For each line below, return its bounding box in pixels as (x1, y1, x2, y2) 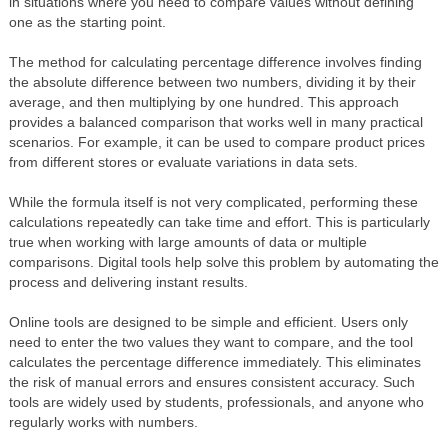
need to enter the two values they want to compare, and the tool (8, 333, 413, 350)
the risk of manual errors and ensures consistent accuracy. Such (8, 373, 415, 390)
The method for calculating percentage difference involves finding (8, 53, 422, 70)
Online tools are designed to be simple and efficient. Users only (8, 313, 408, 330)
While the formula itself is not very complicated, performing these (8, 193, 418, 210)
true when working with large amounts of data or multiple (8, 233, 367, 250)
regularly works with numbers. (8, 413, 198, 430)
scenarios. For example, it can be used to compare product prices (8, 133, 425, 150)
